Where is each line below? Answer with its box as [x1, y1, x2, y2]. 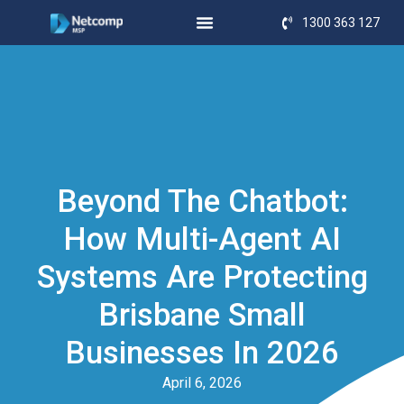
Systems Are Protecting [36, 258, 368, 296]
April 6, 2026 [162, 373, 242, 391]
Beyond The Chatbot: [56, 182, 348, 220]
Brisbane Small [98, 296, 306, 334]
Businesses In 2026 [65, 334, 339, 372]
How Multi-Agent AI [63, 220, 341, 258]
